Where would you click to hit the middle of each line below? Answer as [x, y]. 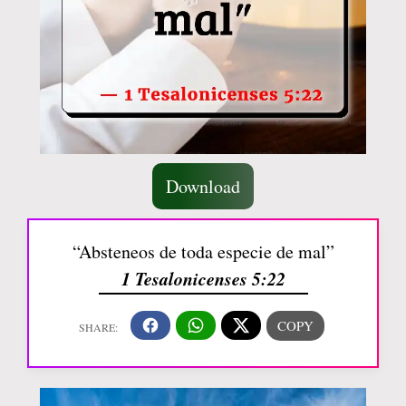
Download [203, 186]
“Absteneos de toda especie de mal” [203, 251]
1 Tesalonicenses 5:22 [203, 278]
